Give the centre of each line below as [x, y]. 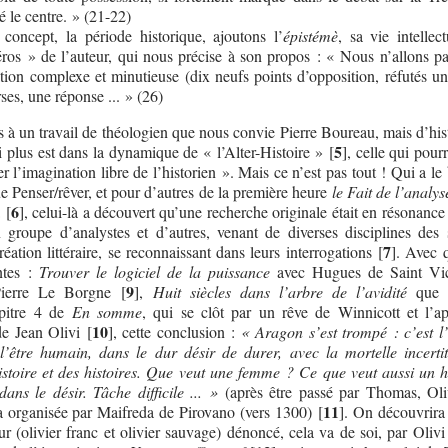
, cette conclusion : [176, 331]
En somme [106, 311]
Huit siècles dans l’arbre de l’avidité [280, 291]
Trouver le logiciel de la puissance [154, 271]
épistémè [310, 35]
